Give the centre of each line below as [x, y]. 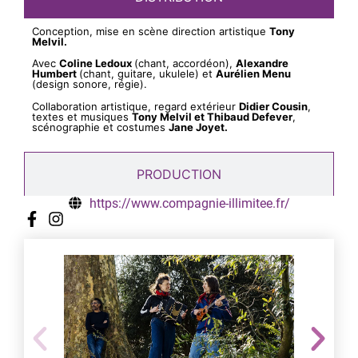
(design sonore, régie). [89, 84]
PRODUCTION [179, 174]
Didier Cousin [273, 106]
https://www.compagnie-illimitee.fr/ [189, 203]
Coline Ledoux [97, 64]
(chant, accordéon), [185, 64]
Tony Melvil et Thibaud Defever [212, 116]
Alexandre [262, 64]
